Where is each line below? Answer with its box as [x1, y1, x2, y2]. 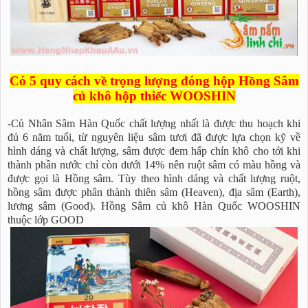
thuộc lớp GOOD [8, 213, 84, 227]
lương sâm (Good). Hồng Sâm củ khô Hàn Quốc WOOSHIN [8, 199, 300, 213]
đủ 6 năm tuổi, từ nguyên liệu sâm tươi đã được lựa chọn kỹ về [8, 131, 300, 144]
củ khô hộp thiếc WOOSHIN [72, 89, 236, 104]
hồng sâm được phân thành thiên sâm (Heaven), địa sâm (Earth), [8, 186, 300, 199]
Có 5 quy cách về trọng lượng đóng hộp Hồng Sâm [9, 74, 299, 89]
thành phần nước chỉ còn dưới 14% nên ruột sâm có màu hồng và [8, 158, 300, 172]
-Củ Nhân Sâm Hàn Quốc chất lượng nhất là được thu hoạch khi [8, 117, 300, 131]
